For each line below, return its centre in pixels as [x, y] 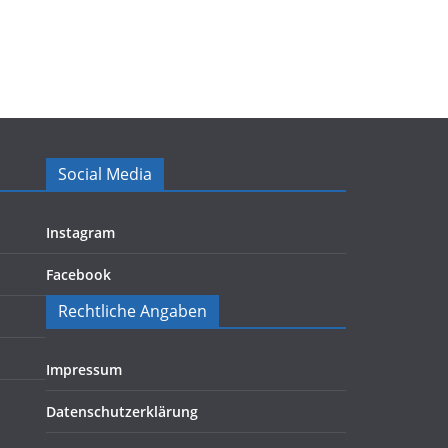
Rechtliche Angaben [132, 311]
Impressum [84, 369]
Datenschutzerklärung [122, 411]
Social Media [105, 174]
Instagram [80, 232]
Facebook [78, 274]
